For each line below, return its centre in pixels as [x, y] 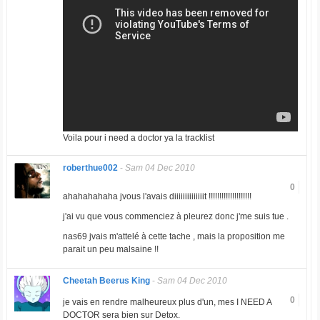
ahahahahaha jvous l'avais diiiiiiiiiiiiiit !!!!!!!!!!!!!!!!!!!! [157, 197]
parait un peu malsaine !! [110, 250]
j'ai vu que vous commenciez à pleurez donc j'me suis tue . [175, 217]
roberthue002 [90, 168]
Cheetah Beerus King [106, 281]
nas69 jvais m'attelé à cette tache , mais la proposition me [174, 237]
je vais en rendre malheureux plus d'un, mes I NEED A [167, 302]
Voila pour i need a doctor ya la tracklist [138, 138]
